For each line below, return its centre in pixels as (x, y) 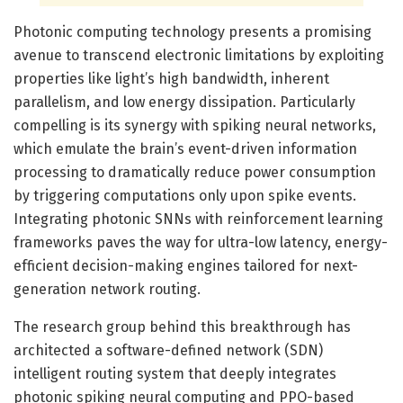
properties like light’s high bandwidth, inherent (171, 78)
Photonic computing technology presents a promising (193, 31)
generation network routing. (107, 289)
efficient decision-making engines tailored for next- (186, 265)
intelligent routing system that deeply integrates (175, 373)
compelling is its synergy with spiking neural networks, (195, 125)
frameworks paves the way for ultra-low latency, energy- (201, 242)
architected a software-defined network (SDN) (168, 350)
